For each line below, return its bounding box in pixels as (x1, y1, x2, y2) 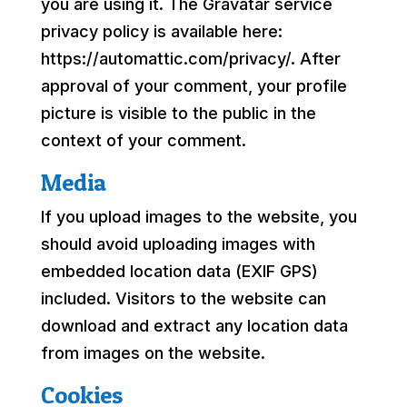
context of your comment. (40, 130, 246, 150)
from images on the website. (40, 342, 265, 362)
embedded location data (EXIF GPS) (40, 261, 318, 281)
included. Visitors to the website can (40, 288, 326, 308)
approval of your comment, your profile (40, 75, 347, 95)
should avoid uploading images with (40, 233, 315, 253)
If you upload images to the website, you (40, 206, 357, 226)
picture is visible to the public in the (40, 103, 316, 123)
